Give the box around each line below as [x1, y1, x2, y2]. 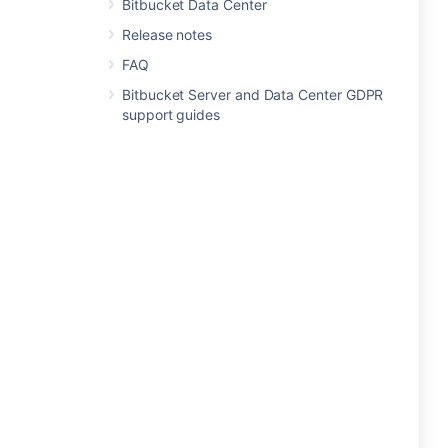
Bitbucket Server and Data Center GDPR [122, 86, 384, 103]
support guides [122, 106, 221, 123]
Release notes [122, 26, 213, 43]
